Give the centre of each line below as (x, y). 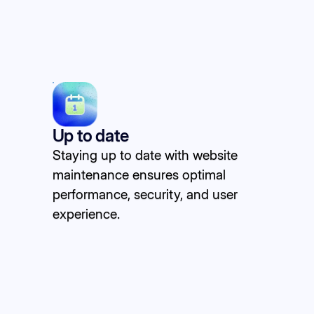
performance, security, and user (145, 194)
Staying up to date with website (145, 155)
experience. (86, 213)
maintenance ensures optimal (139, 174)
